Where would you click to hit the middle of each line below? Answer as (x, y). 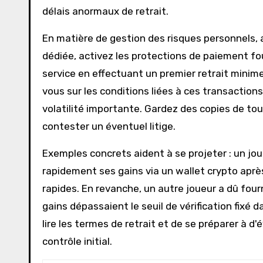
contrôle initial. (77, 241)
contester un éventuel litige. (109, 126)
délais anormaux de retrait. (105, 11)
